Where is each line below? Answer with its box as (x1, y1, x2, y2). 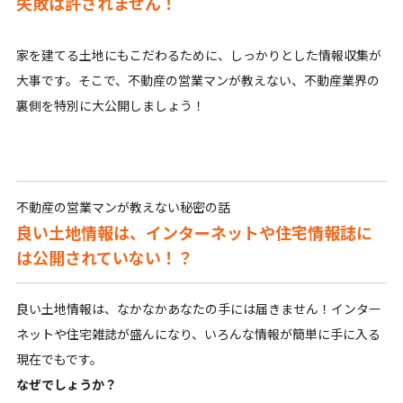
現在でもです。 (15, 350, 103, 369)
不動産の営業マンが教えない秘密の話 (15, 198, 230, 217)
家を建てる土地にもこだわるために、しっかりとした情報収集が (15, 46, 381, 65)
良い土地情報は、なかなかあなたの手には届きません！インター (15, 300, 381, 318)
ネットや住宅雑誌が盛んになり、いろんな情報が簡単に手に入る (15, 325, 381, 344)
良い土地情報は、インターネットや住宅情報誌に (15, 220, 372, 245)
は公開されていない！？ (15, 246, 193, 270)
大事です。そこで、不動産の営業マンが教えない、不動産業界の (15, 71, 380, 90)
